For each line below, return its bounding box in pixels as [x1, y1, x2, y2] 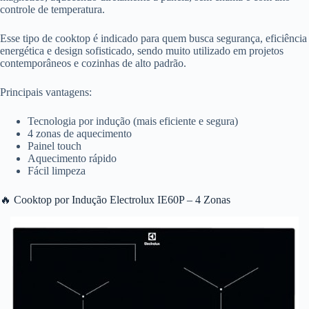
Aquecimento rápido [28, 152, 117, 164]
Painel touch [28, 139, 81, 152]
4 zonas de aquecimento [28, 127, 132, 139]
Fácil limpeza [28, 164, 86, 177]
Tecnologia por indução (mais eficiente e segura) [28, 114, 238, 127]
